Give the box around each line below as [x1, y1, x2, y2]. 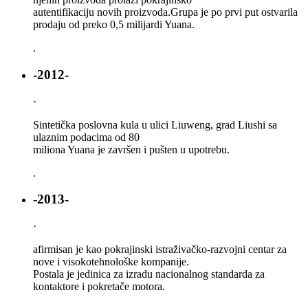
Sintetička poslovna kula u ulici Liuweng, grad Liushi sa [33, 118, 277, 131]
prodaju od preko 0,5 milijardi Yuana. [33, 19, 195, 31]
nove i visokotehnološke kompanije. [33, 256, 189, 268]
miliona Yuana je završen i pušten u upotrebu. [33, 143, 230, 155]
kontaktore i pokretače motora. [33, 280, 165, 293]
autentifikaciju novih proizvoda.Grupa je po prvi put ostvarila [33, 6, 298, 19]
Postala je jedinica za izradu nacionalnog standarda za [33, 268, 265, 280]
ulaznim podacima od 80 [33, 131, 140, 143]
